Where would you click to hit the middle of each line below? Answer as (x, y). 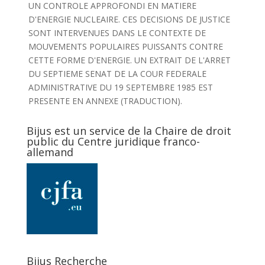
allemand (50, 152)
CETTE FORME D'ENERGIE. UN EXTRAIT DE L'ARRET (129, 60)
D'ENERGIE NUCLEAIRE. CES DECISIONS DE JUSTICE (129, 19)
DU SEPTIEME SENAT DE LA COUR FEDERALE (117, 74)
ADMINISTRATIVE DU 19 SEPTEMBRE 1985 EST (120, 87)
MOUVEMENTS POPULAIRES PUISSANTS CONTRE (125, 46)
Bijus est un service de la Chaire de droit (129, 131)
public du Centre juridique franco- (113, 141)
